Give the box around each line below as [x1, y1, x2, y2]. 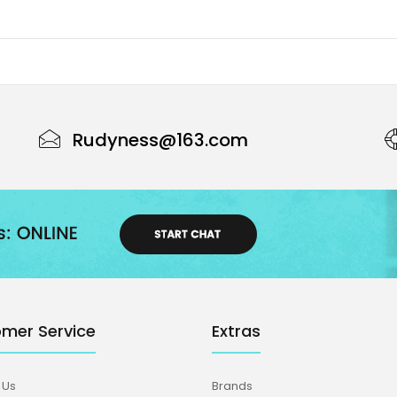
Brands [212, 378, 253, 394]
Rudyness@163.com [73, 128, 248, 152]
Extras [212, 320, 261, 342]
